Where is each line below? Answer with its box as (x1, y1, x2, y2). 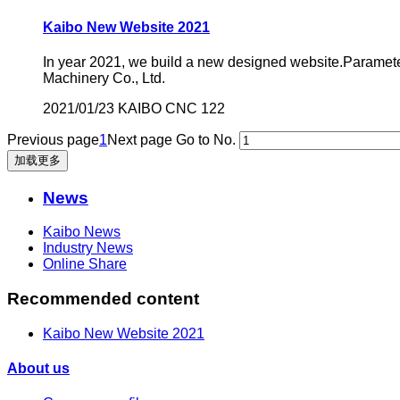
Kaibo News (43, 224, 121, 240)
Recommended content (7, 289, 199, 309)
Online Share (43, 256, 127, 272)
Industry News (43, 240, 133, 256)
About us (7, 361, 70, 377)
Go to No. (176, 131, 236, 147)
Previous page (7, 131, 99, 147)
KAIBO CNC (118, 100, 197, 116)
